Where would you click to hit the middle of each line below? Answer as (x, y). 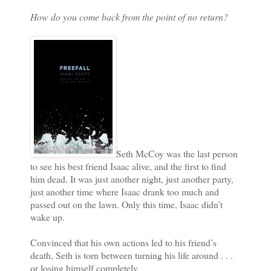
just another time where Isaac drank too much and (125, 192)
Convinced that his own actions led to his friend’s (123, 243)
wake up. (47, 217)
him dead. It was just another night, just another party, (132, 179)
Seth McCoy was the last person (177, 154)
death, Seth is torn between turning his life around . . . (132, 255)
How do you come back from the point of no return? (129, 17)
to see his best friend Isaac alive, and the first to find (128, 166)
